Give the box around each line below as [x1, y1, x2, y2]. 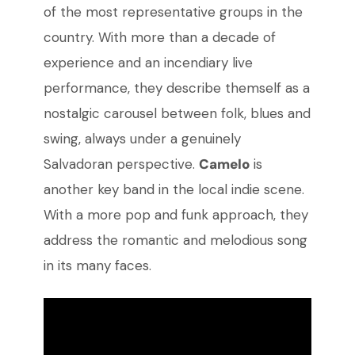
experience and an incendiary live [43, 54, 253, 72]
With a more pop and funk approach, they [43, 206, 308, 224]
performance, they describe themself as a [43, 79, 310, 97]
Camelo [198, 155, 250, 174]
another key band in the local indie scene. [43, 181, 304, 199]
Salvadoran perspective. [43, 155, 199, 174]
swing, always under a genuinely [43, 130, 241, 148]
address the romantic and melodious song [43, 231, 307, 250]
